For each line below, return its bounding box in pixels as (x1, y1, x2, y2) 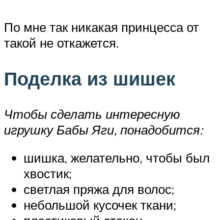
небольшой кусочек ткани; (24, 197, 176, 213)
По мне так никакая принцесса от (4, 19, 199, 35)
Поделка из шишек (4, 66, 175, 90)
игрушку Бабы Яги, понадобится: (4, 121, 203, 137)
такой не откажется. (4, 35, 119, 51)
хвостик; (24, 165, 72, 182)
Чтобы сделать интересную (4, 106, 180, 122)
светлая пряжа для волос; (24, 181, 174, 197)
